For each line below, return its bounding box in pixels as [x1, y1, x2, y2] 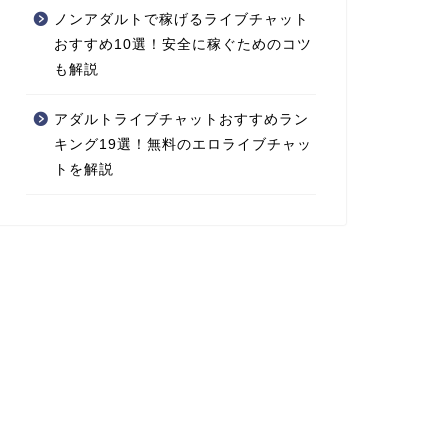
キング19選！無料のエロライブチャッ [53, 136, 312, 152]
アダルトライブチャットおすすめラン [53, 111, 309, 127]
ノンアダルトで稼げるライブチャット [53, 11, 309, 27]
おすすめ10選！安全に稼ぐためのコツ [53, 36, 312, 52]
